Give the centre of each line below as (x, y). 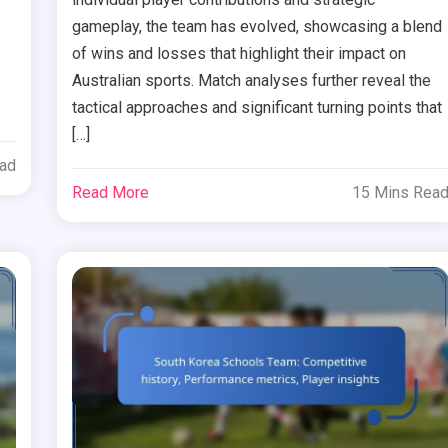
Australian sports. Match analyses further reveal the (252, 80)
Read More (111, 192)
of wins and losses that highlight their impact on (239, 53)
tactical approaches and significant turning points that (257, 107)
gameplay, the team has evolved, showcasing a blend (257, 26)
